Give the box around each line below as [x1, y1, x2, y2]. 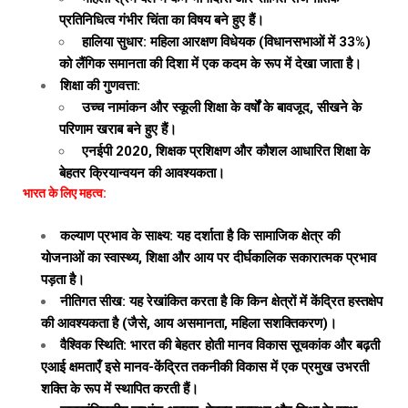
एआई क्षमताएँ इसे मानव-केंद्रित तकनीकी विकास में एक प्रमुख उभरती [41, 359, 369, 375]
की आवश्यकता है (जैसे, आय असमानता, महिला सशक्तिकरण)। [41, 315, 337, 331]
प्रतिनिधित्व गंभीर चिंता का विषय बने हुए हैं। [59, 12, 264, 28]
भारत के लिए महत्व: [23, 186, 107, 200]
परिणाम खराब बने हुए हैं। [59, 121, 177, 138]
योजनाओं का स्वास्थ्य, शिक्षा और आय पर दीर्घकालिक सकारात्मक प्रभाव [41, 250, 376, 266]
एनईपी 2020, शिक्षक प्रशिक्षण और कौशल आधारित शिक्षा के [78, 143, 370, 159]
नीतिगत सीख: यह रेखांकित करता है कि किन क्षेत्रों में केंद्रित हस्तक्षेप [60, 293, 382, 310]
